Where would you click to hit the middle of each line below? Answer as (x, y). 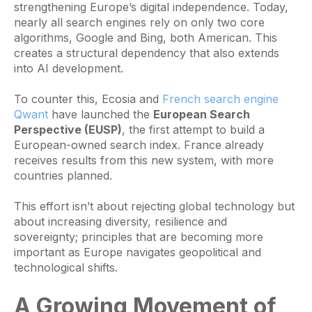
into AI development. (69, 68)
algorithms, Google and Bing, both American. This (146, 37)
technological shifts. (66, 268)
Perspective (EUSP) (68, 130)
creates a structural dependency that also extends (147, 53)
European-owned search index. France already (139, 145)
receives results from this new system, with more (144, 161)
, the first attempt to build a (193, 130)
